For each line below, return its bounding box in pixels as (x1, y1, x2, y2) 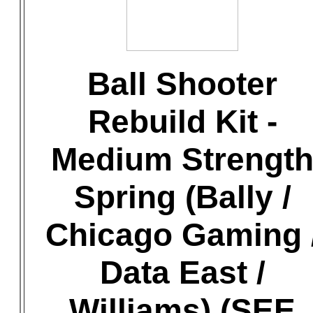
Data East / (99, 254, 265, 291)
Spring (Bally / (73, 179, 291, 215)
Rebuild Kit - (87, 103, 277, 140)
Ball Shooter (87, 66, 277, 102)
